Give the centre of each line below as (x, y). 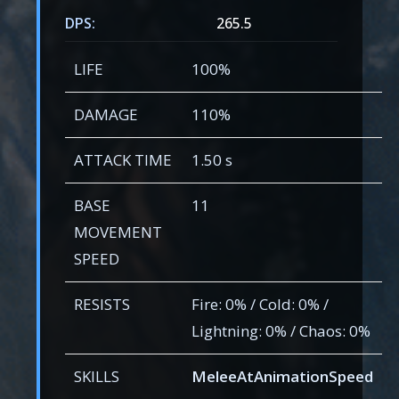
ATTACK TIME (123, 160)
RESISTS (102, 305)
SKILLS (97, 377)
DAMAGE (106, 115)
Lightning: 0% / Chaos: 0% (281, 331)
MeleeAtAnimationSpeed (283, 377)
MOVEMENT (118, 232)
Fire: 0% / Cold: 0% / (261, 305)
